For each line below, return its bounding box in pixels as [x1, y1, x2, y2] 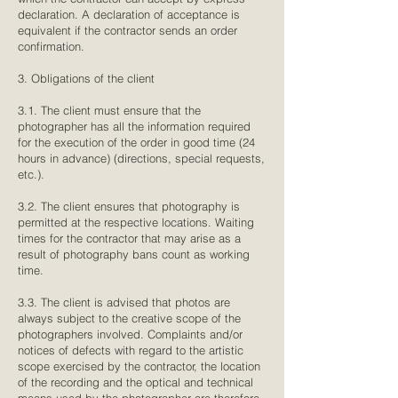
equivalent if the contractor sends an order [18, 23, 237, 37]
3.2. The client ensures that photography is [18, 199, 240, 213]
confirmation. [18, 39, 84, 53]
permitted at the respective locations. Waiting [18, 215, 254, 229]
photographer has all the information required [18, 119, 251, 133]
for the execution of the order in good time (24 [18, 135, 255, 149]
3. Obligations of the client [18, 71, 155, 85]
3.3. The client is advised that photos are [18, 295, 230, 309]
